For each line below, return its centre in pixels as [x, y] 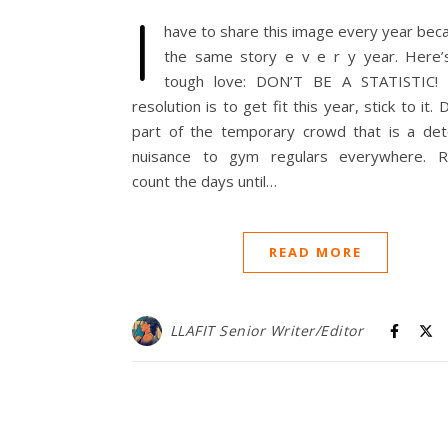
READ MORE [315, 252]
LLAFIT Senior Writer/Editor [266, 330]
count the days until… [204, 181]
